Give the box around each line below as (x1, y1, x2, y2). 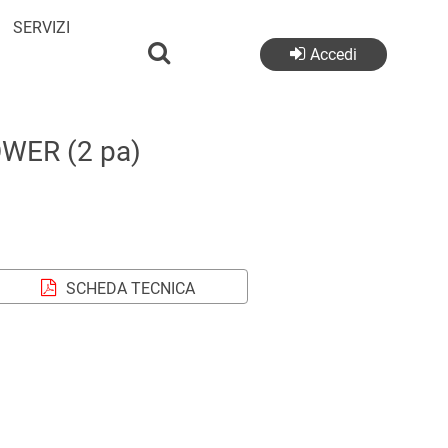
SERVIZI (13, 18, 70, 37)
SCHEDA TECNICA (65, 279, 195, 298)
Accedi (310, 45, 357, 64)
